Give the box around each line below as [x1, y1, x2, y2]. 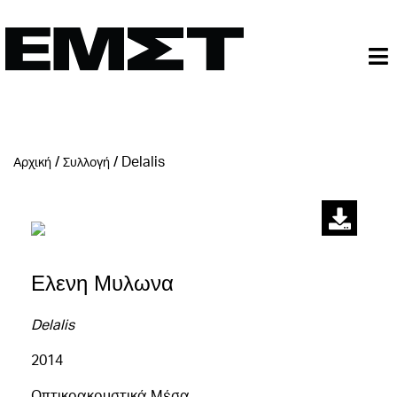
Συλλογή [63, 154, 110, 169]
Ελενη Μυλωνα [31, 271, 174, 295]
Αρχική [13, 154, 51, 169]
